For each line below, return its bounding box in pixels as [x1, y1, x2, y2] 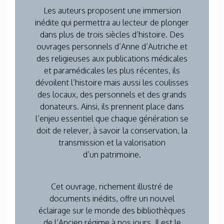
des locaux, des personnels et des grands [37, 89, 186, 99]
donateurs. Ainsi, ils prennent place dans [40, 101, 184, 111]
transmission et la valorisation [58, 137, 165, 147]
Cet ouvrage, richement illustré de [51, 181, 173, 191]
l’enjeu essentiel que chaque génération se [35, 113, 188, 123]
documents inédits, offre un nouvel [49, 193, 174, 203]
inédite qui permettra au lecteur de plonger [35, 17, 189, 27]
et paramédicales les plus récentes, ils [44, 65, 180, 75]
